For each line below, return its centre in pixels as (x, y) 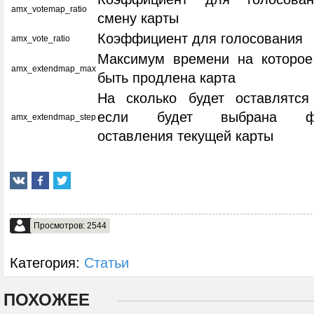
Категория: (47, 262)
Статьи (107, 262)
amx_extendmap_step (54, 117)
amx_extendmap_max (54, 69)
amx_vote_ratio (41, 39)
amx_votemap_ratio (49, 9)
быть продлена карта (166, 78)
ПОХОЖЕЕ (47, 300)
